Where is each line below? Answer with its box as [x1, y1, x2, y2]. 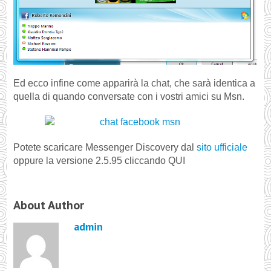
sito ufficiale [197, 142, 248, 153]
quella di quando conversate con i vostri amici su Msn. [13, 91, 245, 102]
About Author [13, 197, 85, 214]
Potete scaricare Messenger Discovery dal [13, 142, 197, 153]
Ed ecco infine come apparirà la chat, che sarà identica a [13, 78, 256, 89]
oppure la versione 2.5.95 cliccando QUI [13, 155, 186, 166]
